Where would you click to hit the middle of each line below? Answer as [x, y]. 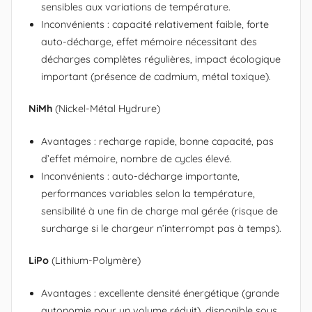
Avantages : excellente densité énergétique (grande [160, 293]
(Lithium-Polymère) [95, 261]
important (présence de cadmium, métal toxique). [156, 76]
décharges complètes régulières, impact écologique [161, 59]
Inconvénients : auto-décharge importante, [140, 176]
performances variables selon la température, [148, 193]
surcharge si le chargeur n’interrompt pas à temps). [161, 228]
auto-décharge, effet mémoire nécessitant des [149, 41]
